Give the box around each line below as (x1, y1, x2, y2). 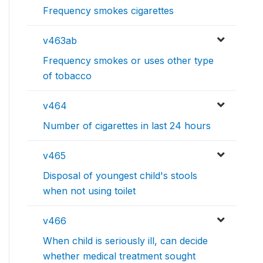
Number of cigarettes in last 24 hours (43, 119, 211, 131)
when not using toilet (43, 184, 136, 197)
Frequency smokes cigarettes (43, 4, 174, 16)
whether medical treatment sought (43, 249, 195, 262)
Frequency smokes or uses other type (43, 54, 214, 66)
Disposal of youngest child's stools (43, 169, 197, 181)
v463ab (43, 34, 77, 46)
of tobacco (43, 69, 92, 82)
